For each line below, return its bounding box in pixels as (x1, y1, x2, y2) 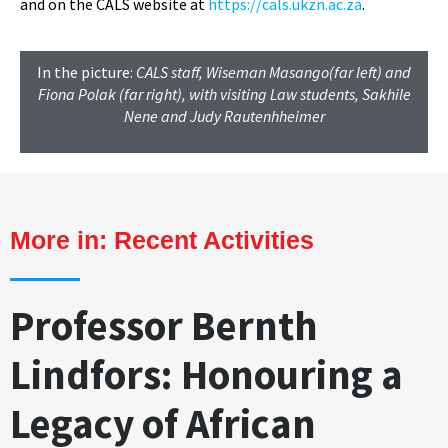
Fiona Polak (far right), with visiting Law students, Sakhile (37, 84, 411, 105)
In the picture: (37, 62, 136, 83)
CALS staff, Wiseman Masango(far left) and (136, 62, 411, 83)
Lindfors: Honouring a (10, 349, 403, 401)
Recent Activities (114, 226, 314, 255)
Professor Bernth (10, 300, 318, 352)
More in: (10, 226, 114, 255)
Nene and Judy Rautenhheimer (123, 106, 325, 127)
